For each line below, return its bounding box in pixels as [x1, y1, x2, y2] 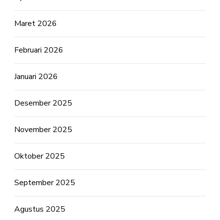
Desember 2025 [14, 98, 72, 109]
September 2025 [14, 177, 75, 188]
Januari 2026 [14, 71, 58, 82]
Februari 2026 [14, 45, 63, 55]
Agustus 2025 [14, 204, 65, 215]
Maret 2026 [14, 18, 57, 29]
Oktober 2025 [14, 151, 65, 162]
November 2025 [14, 124, 72, 135]
